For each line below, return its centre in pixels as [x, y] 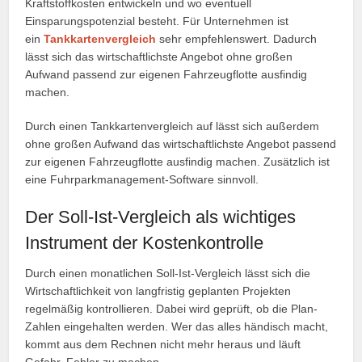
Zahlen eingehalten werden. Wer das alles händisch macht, [177, 326]
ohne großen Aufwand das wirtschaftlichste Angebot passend [181, 143]
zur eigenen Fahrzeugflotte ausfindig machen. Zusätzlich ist [178, 161]
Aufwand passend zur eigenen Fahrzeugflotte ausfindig [166, 74]
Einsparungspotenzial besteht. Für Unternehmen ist [157, 21]
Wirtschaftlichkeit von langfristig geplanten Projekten [158, 290]
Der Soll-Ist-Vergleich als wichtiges [161, 217]
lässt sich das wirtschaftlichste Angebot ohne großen [159, 56]
